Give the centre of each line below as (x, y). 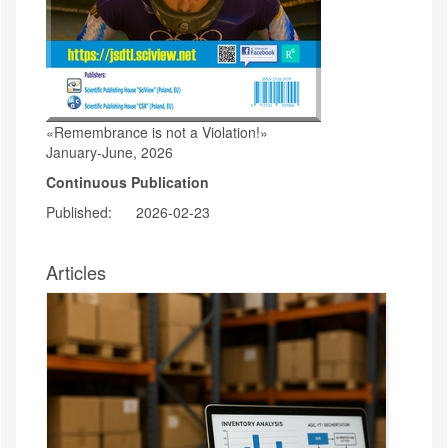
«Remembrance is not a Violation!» (157, 131)
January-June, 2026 (109, 151)
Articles (76, 271)
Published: (81, 211)
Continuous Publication (127, 181)
